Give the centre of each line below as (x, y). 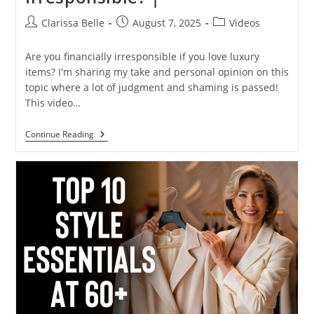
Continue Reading (59, 135)
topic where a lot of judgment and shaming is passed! (151, 88)
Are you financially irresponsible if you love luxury (142, 57)
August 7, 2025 (166, 23)
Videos (244, 23)
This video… (53, 103)
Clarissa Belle (73, 23)
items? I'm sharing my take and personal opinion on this (157, 72)
